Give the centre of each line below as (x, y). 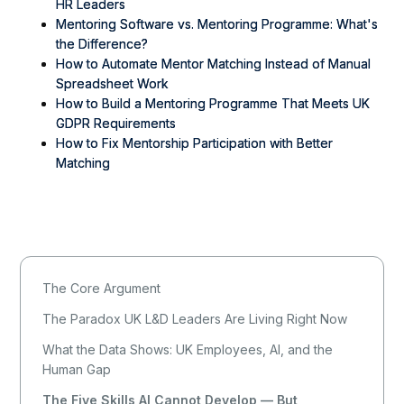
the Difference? (102, 43)
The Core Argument (102, 288)
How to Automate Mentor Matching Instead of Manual (214, 63)
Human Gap (77, 369)
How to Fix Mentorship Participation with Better (195, 142)
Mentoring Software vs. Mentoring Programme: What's (217, 23)
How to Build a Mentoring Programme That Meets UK (213, 103)
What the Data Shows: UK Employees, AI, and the (188, 349)
